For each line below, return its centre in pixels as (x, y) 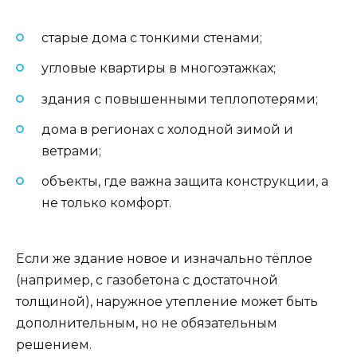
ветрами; (71, 151)
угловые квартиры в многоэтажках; (159, 69)
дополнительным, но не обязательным (147, 324)
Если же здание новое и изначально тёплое (164, 259)
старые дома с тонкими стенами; (152, 38)
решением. (54, 345)
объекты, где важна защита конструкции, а (185, 181)
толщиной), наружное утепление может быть (167, 302)
